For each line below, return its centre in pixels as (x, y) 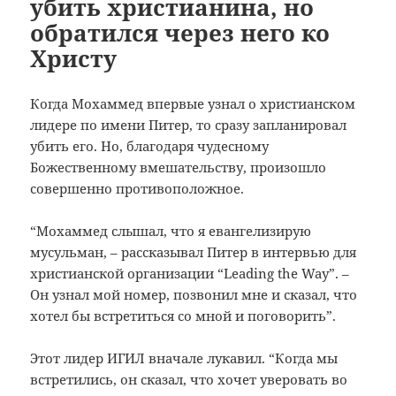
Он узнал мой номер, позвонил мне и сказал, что (194, 294)
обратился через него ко (180, 32)
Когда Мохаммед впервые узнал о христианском (193, 103)
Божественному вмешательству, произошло (179, 167)
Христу (74, 58)
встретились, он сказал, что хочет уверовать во (189, 379)
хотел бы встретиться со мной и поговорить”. (183, 315)
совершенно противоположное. (137, 188)
